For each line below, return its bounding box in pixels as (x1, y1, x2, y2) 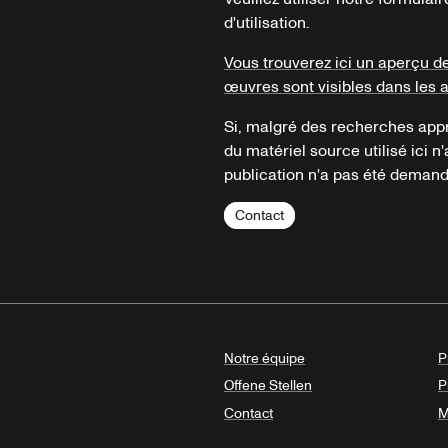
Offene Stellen (224, 376, 312, 396)
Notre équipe (224, 348, 305, 368)
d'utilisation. (224, 11, 309, 34)
